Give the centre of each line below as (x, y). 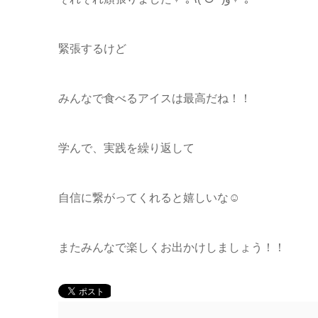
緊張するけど (92, 49)
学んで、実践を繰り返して (126, 148)
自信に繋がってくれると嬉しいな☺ (149, 198)
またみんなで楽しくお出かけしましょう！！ (172, 247)
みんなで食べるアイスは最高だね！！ (155, 98)
